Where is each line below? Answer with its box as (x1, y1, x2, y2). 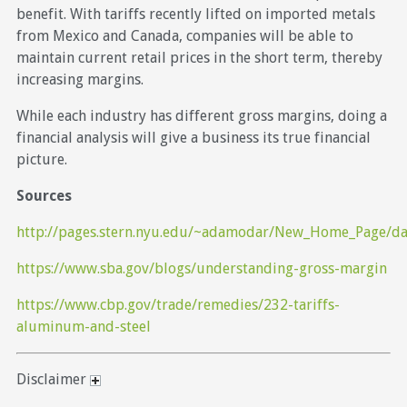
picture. (15, 150, 67, 168)
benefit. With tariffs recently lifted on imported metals (15, 5, 375, 23)
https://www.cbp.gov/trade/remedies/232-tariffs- (15, 295, 340, 313)
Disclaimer (15, 370, 90, 388)
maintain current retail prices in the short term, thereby (15, 48, 382, 66)
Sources (15, 186, 72, 204)
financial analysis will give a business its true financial (15, 128, 371, 146)
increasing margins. (15, 70, 144, 88)
